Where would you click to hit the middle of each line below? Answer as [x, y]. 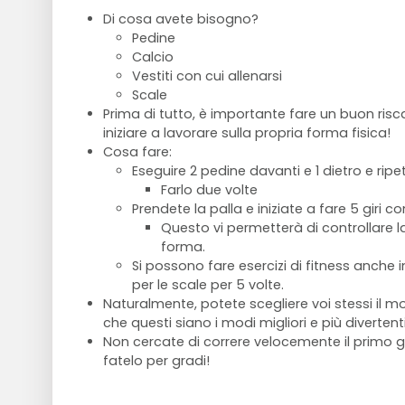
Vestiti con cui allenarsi [207, 76]
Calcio [152, 57]
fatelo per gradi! [156, 361]
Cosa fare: [137, 152]
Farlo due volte [209, 190]
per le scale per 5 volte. [207, 285]
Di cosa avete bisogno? [180, 19]
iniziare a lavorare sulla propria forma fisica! [246, 133]
